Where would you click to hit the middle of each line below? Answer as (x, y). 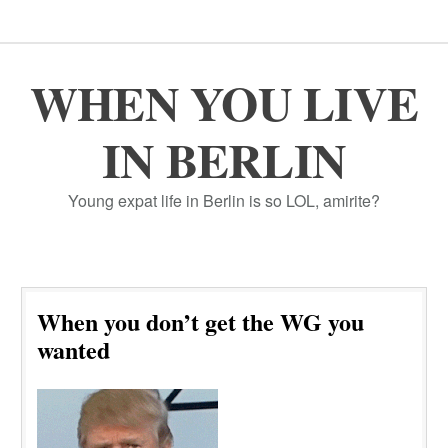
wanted (74, 350)
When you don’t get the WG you (201, 322)
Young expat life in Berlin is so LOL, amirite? (224, 201)
